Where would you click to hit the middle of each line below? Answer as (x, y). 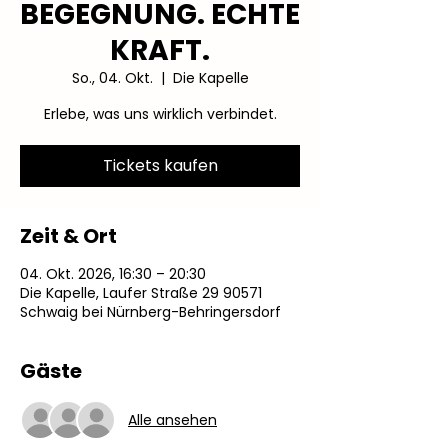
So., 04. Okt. (112, 78)
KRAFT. (160, 50)
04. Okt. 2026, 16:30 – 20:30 (113, 274)
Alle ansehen (172, 419)
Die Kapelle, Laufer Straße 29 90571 (141, 293)
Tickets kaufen (160, 165)
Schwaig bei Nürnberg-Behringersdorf (150, 312)
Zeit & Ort (68, 236)
